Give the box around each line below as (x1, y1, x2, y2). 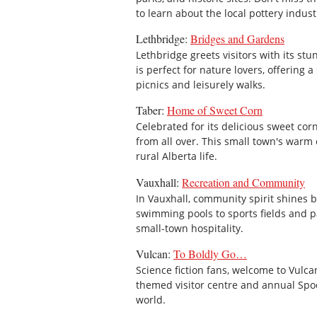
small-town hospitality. (136, 221, 243, 235)
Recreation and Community (182, 174, 305, 190)
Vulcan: (136, 246, 173, 262)
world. (136, 293, 166, 307)
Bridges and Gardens (190, 31, 284, 47)
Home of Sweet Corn (167, 103, 263, 118)
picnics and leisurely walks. (136, 78, 265, 92)
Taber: (136, 103, 167, 118)
